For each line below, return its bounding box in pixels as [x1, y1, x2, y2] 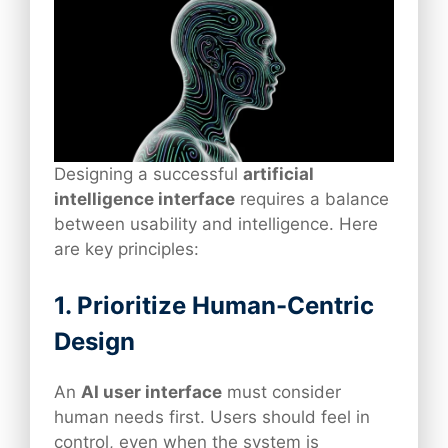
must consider [222, 381, 341, 402]
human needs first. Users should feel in [54, 406, 370, 427]
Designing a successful [54, 164, 243, 185]
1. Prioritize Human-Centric [54, 290, 374, 320]
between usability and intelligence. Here [54, 214, 378, 235]
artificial [243, 164, 314, 185]
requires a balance [235, 189, 389, 210]
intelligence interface [54, 189, 235, 210]
